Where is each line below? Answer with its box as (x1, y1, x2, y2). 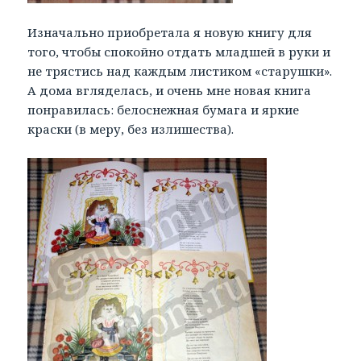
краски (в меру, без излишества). (27, 121, 234, 138)
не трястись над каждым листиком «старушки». (27, 63, 333, 80)
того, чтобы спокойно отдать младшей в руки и (27, 44, 331, 60)
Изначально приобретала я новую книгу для (27, 24, 313, 41)
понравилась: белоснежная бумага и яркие (27, 102, 300, 118)
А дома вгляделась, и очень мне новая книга (27, 82, 312, 99)
